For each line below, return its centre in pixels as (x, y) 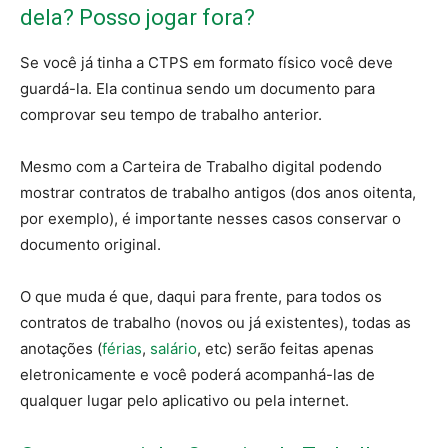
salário (173, 349)
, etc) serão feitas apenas (285, 349)
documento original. (90, 245)
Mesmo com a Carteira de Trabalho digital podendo (201, 167)
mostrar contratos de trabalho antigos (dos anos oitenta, (218, 193)
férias (122, 349)
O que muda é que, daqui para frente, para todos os (201, 297)
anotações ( (61, 349)
